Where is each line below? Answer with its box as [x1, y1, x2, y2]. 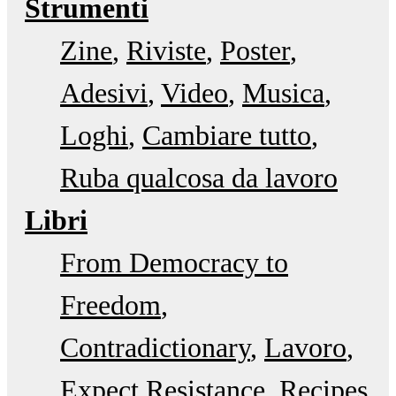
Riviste [126, 34, 206, 66]
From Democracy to [60, 246, 288, 278]
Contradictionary [60, 331, 250, 363]
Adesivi [60, 76, 148, 109]
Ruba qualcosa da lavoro [60, 161, 338, 194]
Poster [220, 34, 290, 66]
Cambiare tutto [142, 118, 311, 151]
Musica [242, 76, 324, 109]
